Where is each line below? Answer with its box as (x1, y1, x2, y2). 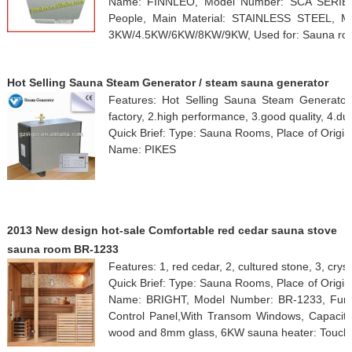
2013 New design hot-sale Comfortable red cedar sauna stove (6, 223, 337, 236)
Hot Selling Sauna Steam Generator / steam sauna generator (6, 75, 328, 89)
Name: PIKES (108, 142, 176, 156)
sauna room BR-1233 (6, 242, 119, 255)
